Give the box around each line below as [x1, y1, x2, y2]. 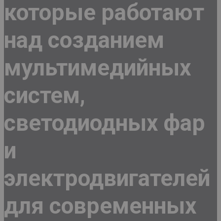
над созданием [4, 26, 164, 53]
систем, [4, 81, 85, 109]
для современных [4, 192, 196, 219]
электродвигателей [4, 164, 210, 191]
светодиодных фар [4, 109, 205, 136]
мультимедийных [4, 54, 191, 81]
